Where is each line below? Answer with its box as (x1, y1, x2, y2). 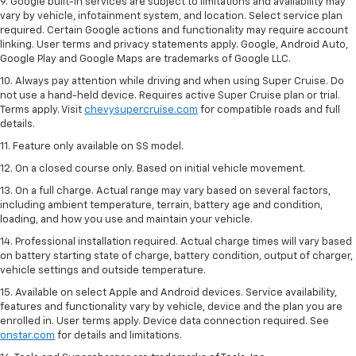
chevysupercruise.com (84, 105, 198, 116)
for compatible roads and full (198, 105, 340, 116)
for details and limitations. (55, 331, 182, 342)
